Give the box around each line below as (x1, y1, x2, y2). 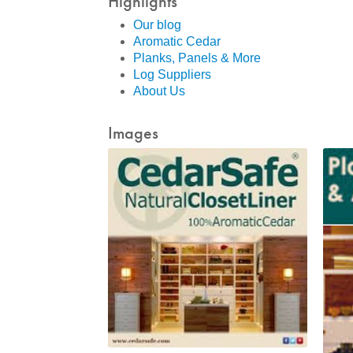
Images (108, 121, 158, 144)
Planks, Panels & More (133, 51, 261, 65)
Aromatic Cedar (133, 35, 221, 48)
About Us (133, 84, 185, 98)
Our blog (133, 18, 181, 32)
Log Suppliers (133, 68, 211, 81)
